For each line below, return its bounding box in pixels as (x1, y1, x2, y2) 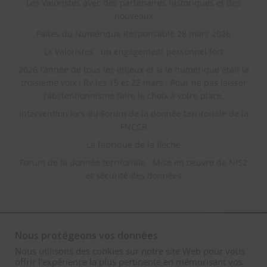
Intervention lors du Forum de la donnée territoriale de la (18, 108, 249, 120)
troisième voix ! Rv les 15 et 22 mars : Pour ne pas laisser (20, 77, 247, 89)
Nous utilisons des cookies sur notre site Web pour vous (15, 245, 245, 257)
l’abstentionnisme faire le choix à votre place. (43, 90, 224, 102)
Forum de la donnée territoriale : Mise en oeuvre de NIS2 (20, 157, 247, 169)
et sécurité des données (85, 170, 182, 182)
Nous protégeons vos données (15, 229, 158, 242)
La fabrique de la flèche (86, 139, 181, 151)
